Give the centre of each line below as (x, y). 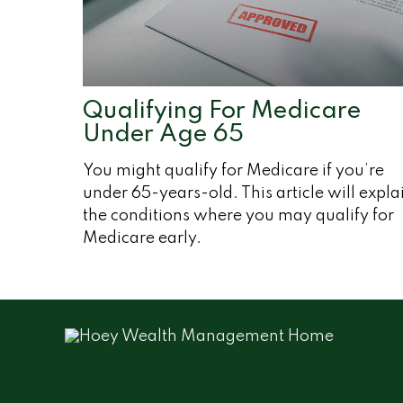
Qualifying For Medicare (222, 111)
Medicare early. (142, 238)
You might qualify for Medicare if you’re (233, 170)
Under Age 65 (163, 134)
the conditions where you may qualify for (238, 215)
